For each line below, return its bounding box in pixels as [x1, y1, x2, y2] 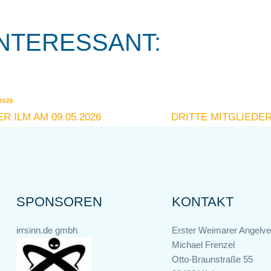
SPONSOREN [16, 194, 102, 210]
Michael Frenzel [172, 240, 235, 250]
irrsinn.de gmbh [16, 225, 77, 236]
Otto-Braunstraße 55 [172, 254, 253, 265]
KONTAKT [172, 194, 233, 210]
